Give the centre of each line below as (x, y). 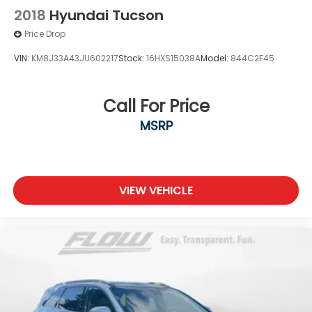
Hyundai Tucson (107, 15)
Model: (216, 58)
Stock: (132, 58)
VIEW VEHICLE (156, 190)
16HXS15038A (173, 58)
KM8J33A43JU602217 (75, 58)
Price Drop (45, 34)
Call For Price (156, 107)
